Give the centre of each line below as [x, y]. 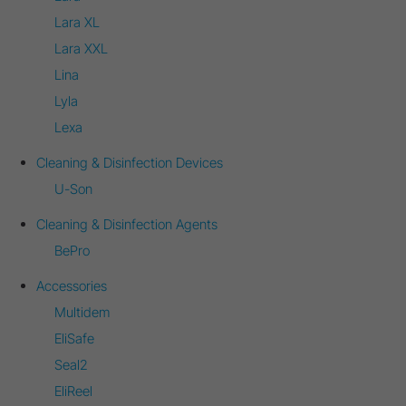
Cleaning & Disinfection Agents [127, 224]
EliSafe [74, 338]
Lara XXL [81, 48]
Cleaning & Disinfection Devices [130, 163]
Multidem [82, 312]
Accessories [72, 286]
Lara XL [77, 22]
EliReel [73, 391]
